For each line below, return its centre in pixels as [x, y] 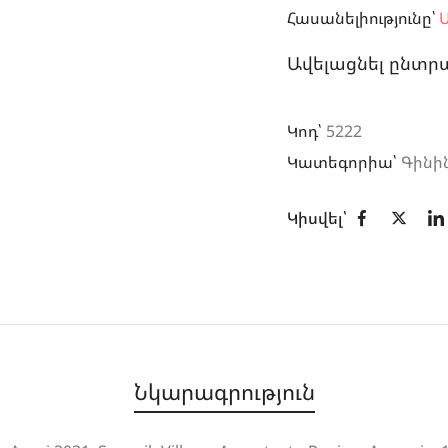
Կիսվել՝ [317, 217]
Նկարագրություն [224, 391]
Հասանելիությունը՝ [361, 17]
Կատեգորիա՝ [343, 161]
